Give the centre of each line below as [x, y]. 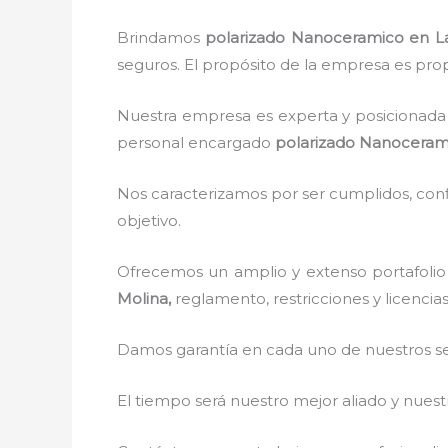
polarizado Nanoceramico [304, 37]
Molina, [146, 298]
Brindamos [161, 37]
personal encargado [196, 142]
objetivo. [157, 220]
